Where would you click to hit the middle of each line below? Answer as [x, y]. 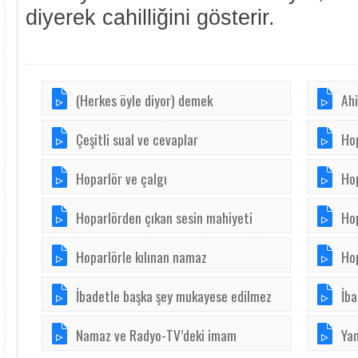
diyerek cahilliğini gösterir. [150, 17]
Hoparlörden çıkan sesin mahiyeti [164, 217]
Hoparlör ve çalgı [121, 178]
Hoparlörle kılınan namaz [141, 257]
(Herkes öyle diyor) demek [144, 100]
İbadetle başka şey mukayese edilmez [174, 296]
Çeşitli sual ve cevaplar [137, 139]
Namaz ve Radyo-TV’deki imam [156, 335]
